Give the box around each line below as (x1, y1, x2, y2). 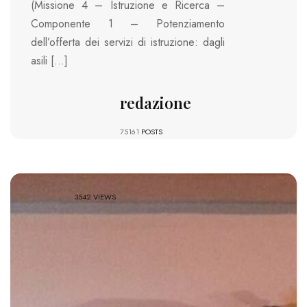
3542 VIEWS (75, 191, 116, 203)
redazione (119, 93, 191, 114)
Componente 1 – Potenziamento (31, 16, 225, 32)
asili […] (31, 53, 68, 69)
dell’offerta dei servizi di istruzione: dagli (31, 34, 225, 51)
